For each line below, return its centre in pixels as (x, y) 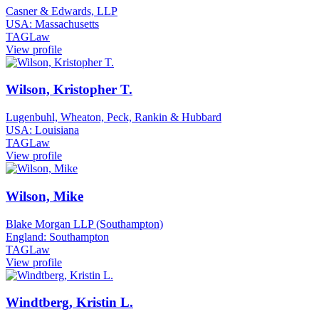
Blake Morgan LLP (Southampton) (84, 224)
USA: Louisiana (42, 130)
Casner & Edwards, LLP (62, 11)
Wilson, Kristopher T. (69, 90)
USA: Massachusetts (52, 23)
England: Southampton (57, 236)
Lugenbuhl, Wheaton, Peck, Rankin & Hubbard (114, 117)
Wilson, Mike (45, 196)
